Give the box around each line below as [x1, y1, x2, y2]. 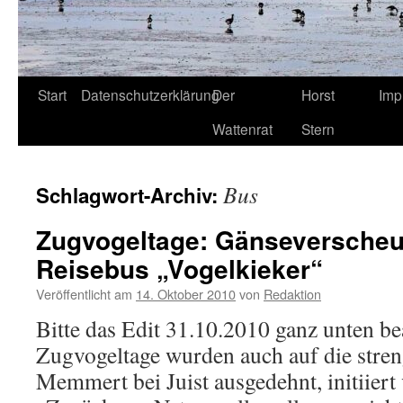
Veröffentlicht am [36, 284, 132, 303]
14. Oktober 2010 [136, 284, 236, 303]
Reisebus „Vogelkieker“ [36, 250, 323, 287]
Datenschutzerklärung [81, 85, 219, 104]
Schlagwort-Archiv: [36, 181, 223, 210]
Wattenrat [212, 119, 273, 139]
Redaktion [264, 284, 321, 303]
